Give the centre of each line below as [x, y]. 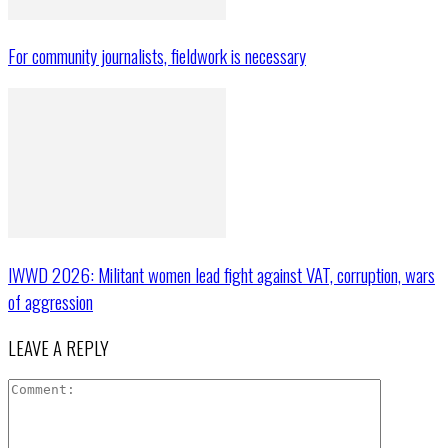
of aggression [50, 301]
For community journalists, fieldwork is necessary [157, 56]
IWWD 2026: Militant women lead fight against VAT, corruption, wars [221, 274]
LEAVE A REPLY [58, 347]
